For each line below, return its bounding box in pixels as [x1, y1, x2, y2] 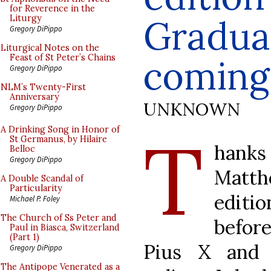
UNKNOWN [143, 97, 240, 120]
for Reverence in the [10, 3, 95, 14]
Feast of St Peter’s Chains [10, 52, 116, 63]
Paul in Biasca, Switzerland [10, 222, 120, 233]
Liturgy [10, 13, 42, 24]
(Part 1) [10, 232, 39, 243]
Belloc [10, 143, 35, 154]
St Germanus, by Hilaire [10, 134, 107, 145]
